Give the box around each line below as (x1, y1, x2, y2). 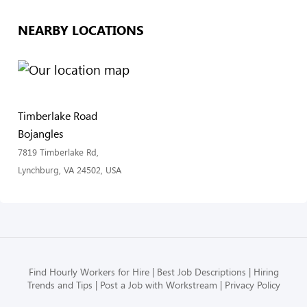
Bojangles (18, 126, 63, 141)
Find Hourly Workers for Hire (28, 265, 149, 278)
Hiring (253, 265, 279, 278)
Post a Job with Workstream (99, 278, 217, 291)
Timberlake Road (18, 108, 97, 123)
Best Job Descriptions (156, 265, 246, 278)
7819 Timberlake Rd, (18, 146, 99, 158)
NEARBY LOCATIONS (18, 21, 144, 38)
